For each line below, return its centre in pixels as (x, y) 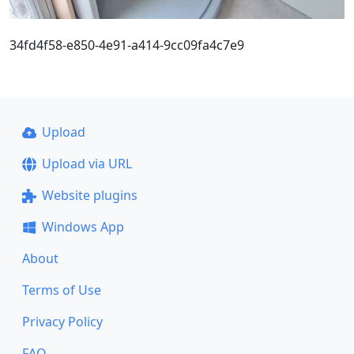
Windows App (83, 227)
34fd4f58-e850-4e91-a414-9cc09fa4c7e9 (127, 45)
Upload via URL (87, 164)
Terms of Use (62, 290)
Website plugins (89, 195)
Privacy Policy (62, 322)
